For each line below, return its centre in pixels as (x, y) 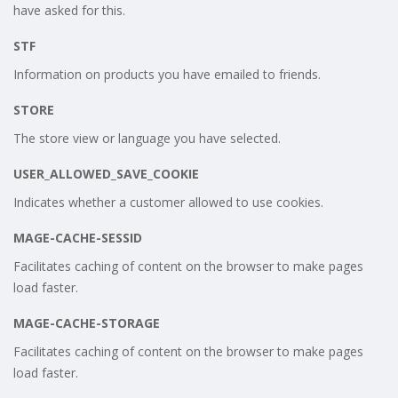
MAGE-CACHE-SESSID (78, 237)
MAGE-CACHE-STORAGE (87, 322)
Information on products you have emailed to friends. (167, 74)
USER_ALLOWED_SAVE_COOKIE (106, 173)
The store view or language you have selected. (147, 138)
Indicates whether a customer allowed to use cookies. (168, 202)
